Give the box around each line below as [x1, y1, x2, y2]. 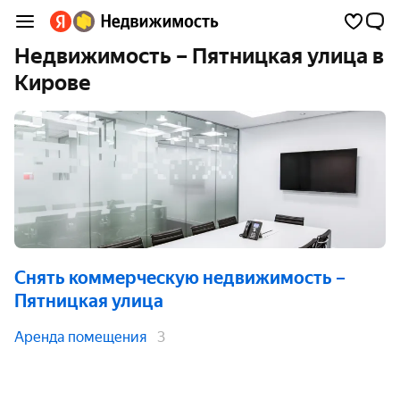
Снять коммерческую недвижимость [14, 267, 332, 288]
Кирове [14, 71, 91, 96]
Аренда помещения [14, 329, 146, 346]
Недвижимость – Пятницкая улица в [14, 44, 384, 69]
